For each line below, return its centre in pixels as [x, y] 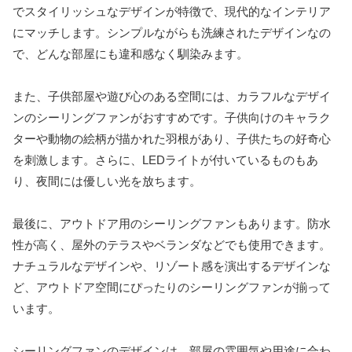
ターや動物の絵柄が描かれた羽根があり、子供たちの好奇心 [172, 138]
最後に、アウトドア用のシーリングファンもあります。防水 [172, 223]
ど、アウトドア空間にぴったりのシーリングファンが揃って [172, 287]
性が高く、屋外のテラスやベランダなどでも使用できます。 [172, 244]
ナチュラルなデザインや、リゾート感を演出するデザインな [172, 266]
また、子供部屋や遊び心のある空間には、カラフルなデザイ [172, 96]
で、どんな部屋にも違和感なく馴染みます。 [130, 53]
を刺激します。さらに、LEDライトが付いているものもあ [165, 159]
